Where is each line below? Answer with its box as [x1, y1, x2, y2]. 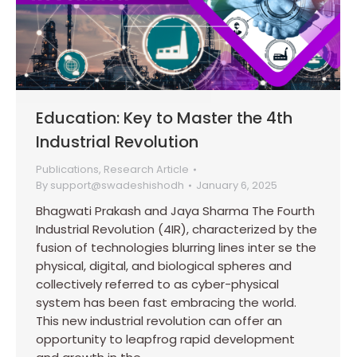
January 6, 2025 [196, 178, 277, 194]
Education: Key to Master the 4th [36, 107, 292, 130]
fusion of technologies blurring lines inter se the [36, 239, 316, 257]
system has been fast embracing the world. [36, 294, 296, 312]
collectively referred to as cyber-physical [36, 276, 279, 293]
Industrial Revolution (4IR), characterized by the [36, 221, 317, 238]
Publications [36, 162, 99, 178]
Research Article [104, 162, 189, 178]
